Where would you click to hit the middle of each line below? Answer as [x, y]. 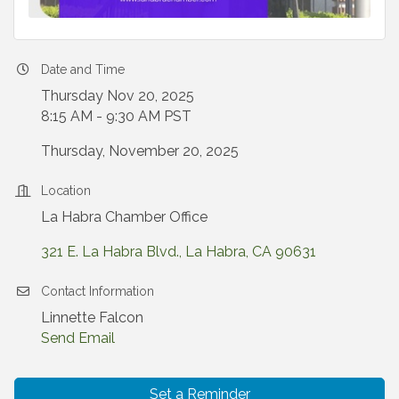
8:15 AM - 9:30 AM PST [116, 116]
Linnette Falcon [92, 317]
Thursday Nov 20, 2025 [118, 95]
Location [66, 190]
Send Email [78, 338]
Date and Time [83, 69]
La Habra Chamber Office [124, 216]
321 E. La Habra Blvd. [110, 251]
